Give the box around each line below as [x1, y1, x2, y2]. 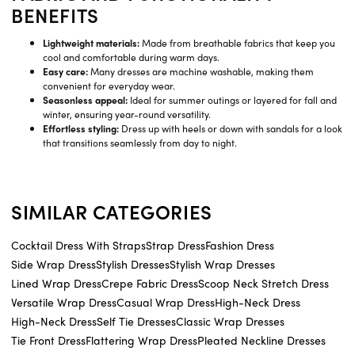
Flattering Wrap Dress [86, 332, 197, 349]
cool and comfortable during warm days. [43, 50, 219, 65]
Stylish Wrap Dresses [170, 256, 275, 273]
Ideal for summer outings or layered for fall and [128, 93, 337, 108]
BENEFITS [11, 2, 99, 29]
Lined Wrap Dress [11, 275, 101, 292]
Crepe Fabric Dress [101, 275, 198, 292]
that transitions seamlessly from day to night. [43, 136, 237, 151]
